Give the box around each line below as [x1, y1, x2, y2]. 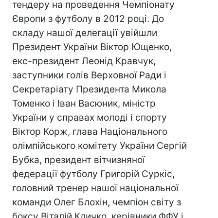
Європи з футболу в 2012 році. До [12, 13, 164, 24]
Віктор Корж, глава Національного [12, 126, 167, 137]
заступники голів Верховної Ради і [12, 70, 166, 81]
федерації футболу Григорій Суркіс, [12, 168, 175, 180]
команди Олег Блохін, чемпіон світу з [12, 197, 181, 208]
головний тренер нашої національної [12, 182, 179, 194]
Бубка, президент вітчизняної [12, 154, 145, 165]
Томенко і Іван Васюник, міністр [12, 98, 156, 109]
